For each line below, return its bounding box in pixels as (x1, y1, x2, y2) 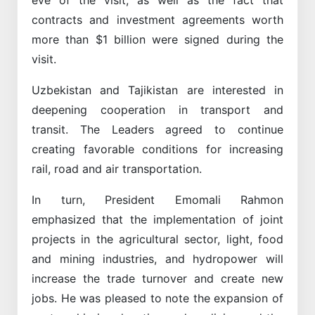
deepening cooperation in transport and (32, 102, 283, 117)
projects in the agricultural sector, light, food (32, 231, 283, 246)
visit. (32, 51, 56, 66)
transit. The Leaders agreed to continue (32, 122, 283, 136)
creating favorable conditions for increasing (32, 141, 283, 156)
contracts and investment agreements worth (32, 12, 283, 27)
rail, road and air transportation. (32, 161, 202, 176)
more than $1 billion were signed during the (32, 32, 283, 46)
